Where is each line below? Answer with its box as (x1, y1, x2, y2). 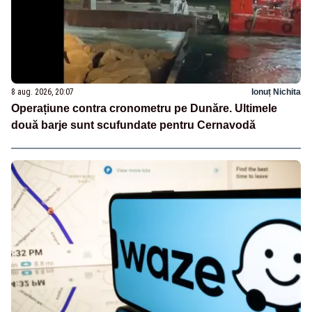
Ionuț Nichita (251, 86, 301, 97)
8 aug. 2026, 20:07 (11, 86, 74, 97)
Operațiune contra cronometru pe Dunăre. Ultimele (11, 102, 277, 114)
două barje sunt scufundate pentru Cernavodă (11, 118, 256, 131)
